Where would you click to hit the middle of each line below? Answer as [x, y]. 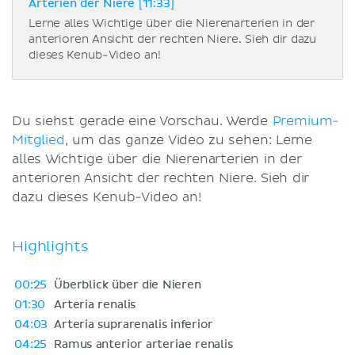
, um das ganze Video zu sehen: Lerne [189, 140]
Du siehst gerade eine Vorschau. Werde [142, 121]
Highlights [50, 246]
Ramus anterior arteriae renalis [143, 344]
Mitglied [38, 140]
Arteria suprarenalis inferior [134, 324]
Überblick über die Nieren [128, 285]
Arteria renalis [95, 305]
